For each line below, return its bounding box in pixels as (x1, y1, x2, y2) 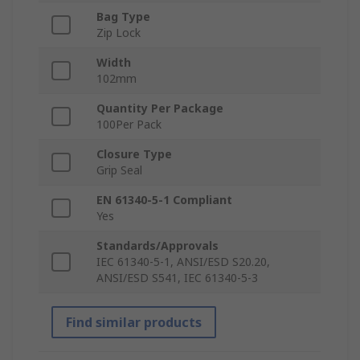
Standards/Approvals (96, 237, 219, 253)
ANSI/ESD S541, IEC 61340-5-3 (96, 269, 258, 285)
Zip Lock (96, 24, 141, 40)
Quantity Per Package (96, 100, 223, 116)
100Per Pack (96, 116, 162, 132)
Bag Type (96, 8, 150, 24)
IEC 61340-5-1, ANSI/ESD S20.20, (96, 253, 270, 269)
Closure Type (96, 145, 172, 162)
